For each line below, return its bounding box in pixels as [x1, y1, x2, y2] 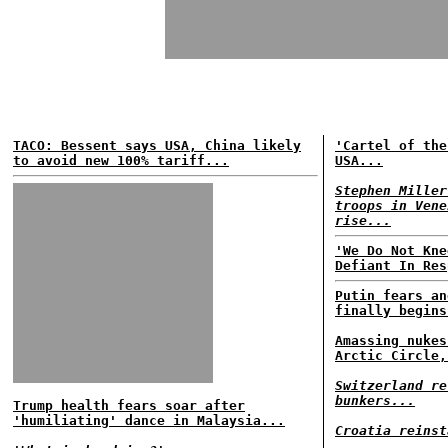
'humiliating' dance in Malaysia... [13, 413, 285, 428]
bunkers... [335, 393, 415, 408]
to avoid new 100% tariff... [13, 153, 229, 168]
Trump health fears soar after [13, 398, 245, 413]
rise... [335, 213, 391, 228]
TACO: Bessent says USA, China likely [13, 138, 301, 153]
